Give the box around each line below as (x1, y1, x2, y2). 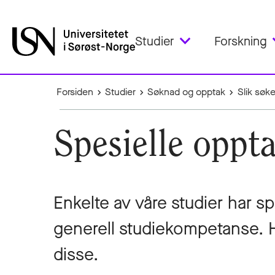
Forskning (214, 33, 267, 50)
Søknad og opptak (147, 85, 226, 98)
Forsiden (56, 85, 93, 98)
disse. (53, 243, 98, 266)
